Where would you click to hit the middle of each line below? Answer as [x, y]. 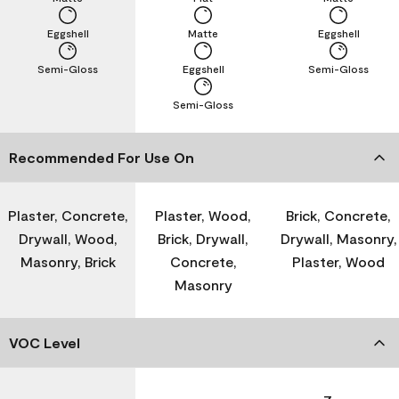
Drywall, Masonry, [338, 239]
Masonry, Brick [68, 262]
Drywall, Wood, [68, 239]
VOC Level [45, 343]
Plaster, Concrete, [68, 216]
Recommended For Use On [102, 158]
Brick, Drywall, [203, 239]
